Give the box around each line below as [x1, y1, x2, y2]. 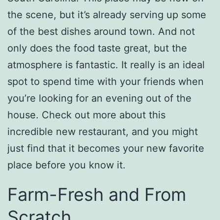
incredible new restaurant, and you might [7, 125, 198, 137]
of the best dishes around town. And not [7, 25, 195, 37]
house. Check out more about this [7, 109, 165, 121]
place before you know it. [7, 159, 126, 171]
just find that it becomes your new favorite [7, 142, 204, 154]
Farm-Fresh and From [7, 183, 186, 205]
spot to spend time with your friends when [7, 75, 204, 87]
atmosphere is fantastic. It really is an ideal [7, 58, 205, 71]
